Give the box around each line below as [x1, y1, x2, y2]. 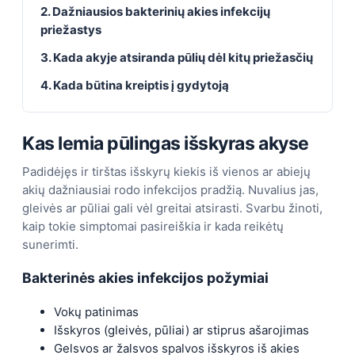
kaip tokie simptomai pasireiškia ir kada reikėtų [22, 218, 284, 234]
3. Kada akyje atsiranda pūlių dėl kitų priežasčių [40, 49, 313, 65]
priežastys [40, 21, 101, 37]
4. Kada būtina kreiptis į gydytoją [40, 77, 229, 93]
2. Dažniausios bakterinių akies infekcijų [40, 3, 270, 19]
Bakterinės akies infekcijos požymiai [22, 269, 269, 287]
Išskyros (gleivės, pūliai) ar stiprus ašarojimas [54, 322, 309, 338]
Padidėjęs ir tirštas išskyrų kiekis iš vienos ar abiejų [22, 163, 311, 179]
